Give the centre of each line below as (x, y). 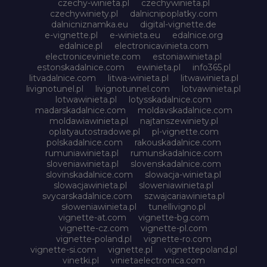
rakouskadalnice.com (178, 142)
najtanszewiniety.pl (179, 121)
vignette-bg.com (173, 217)
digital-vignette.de (178, 24)
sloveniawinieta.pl (82, 164)
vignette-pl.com (174, 228)
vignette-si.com (63, 249)
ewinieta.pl (158, 67)
